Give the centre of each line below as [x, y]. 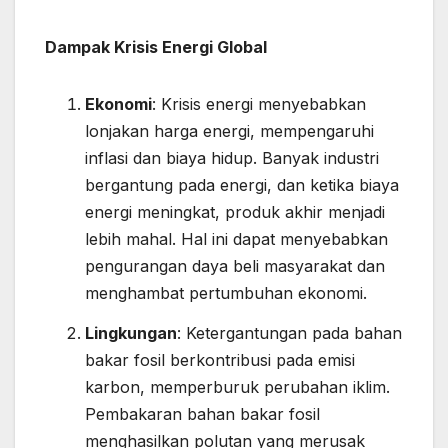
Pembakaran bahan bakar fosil [202, 414]
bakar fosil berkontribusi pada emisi [220, 360]
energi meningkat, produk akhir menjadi [235, 212]
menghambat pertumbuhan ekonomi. [226, 293]
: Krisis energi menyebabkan [259, 104]
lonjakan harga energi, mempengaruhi [229, 131]
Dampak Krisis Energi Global [156, 47]
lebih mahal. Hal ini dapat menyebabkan [236, 239]
